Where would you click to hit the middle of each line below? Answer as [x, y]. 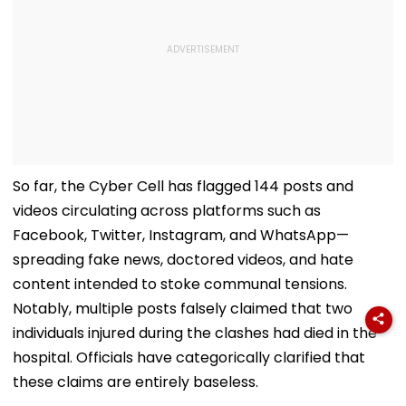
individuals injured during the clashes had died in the [195, 333]
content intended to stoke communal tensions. [180, 285]
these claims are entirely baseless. [135, 382]
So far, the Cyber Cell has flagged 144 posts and [183, 187]
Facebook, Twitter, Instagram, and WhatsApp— [181, 236]
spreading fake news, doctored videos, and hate [183, 260]
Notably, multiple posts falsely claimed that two [183, 309]
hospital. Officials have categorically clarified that [189, 358]
